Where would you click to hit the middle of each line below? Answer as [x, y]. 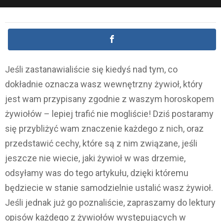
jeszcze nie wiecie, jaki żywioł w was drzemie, [95, 158]
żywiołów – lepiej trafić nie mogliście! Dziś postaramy [109, 114]
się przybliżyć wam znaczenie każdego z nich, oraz [104, 129]
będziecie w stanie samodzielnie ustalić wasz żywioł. [109, 188]
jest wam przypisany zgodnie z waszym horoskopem [110, 99]
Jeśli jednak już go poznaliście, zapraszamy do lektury [110, 203]
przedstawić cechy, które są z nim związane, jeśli [101, 144]
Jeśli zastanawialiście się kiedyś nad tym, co [91, 70]
